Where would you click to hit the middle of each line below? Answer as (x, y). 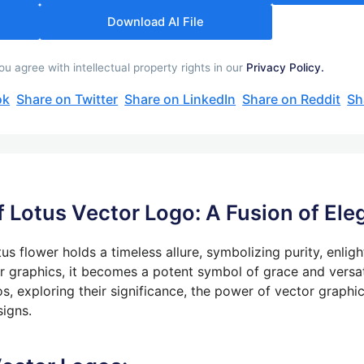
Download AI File (156, 22)
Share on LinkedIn (180, 99)
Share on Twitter (67, 99)
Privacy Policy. (286, 67)
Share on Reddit (292, 99)
